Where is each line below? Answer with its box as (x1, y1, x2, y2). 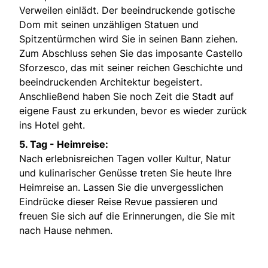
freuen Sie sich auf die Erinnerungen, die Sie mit (19, 209, 235, 222)
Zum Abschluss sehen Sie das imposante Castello (19, 47, 243, 59)
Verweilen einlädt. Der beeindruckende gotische (19, 4, 235, 16)
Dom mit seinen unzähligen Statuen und (19, 18, 199, 31)
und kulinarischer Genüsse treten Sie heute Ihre (19, 166, 232, 179)
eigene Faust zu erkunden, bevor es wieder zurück (19, 104, 247, 117)
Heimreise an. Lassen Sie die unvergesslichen (19, 181, 223, 193)
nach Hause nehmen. (19, 224, 112, 236)
